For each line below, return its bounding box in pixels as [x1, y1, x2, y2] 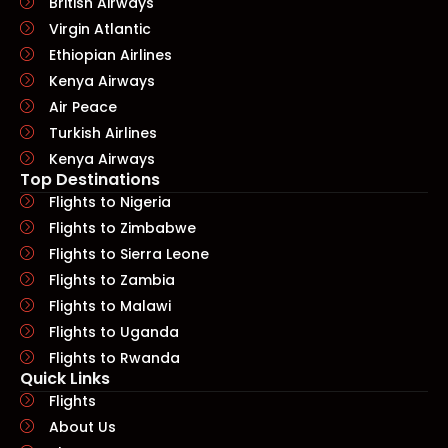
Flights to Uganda [48, 321, 179, 342]
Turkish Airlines [48, 122, 157, 143]
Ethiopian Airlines [48, 44, 172, 65]
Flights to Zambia [48, 269, 175, 290]
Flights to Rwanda [48, 347, 180, 368]
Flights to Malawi [48, 295, 171, 316]
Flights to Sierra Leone [48, 243, 209, 264]
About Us [48, 416, 116, 437]
